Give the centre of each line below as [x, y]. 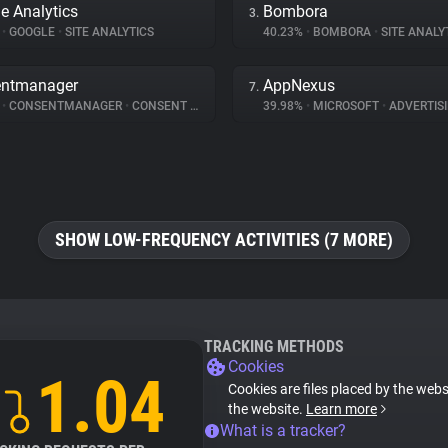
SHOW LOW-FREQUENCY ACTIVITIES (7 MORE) [224, 239]
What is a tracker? [283, 430]
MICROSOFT [346, 106]
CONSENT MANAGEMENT [159, 106]
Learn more [341, 409]
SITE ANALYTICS [108, 32]
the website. [267, 409]
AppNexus [299, 85]
